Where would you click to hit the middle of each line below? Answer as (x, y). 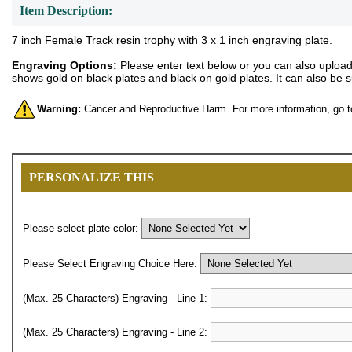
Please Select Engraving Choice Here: (112, 264)
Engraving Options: (64, 65)
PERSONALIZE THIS (92, 177)
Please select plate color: (82, 228)
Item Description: (66, 11)
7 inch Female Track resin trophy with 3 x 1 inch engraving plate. (172, 40)
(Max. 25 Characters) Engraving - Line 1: (117, 298)
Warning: (59, 108)
